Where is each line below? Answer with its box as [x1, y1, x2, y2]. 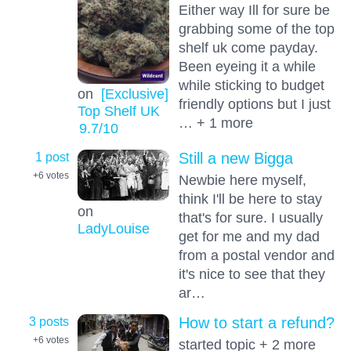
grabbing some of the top [178, 20, 335, 37]
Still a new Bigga [178, 149, 293, 167]
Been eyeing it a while [178, 57, 316, 74]
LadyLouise [77, 219, 150, 237]
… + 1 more [178, 114, 253, 131]
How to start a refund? [178, 314, 335, 332]
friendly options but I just [178, 95, 331, 112]
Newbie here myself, [178, 171, 306, 188]
